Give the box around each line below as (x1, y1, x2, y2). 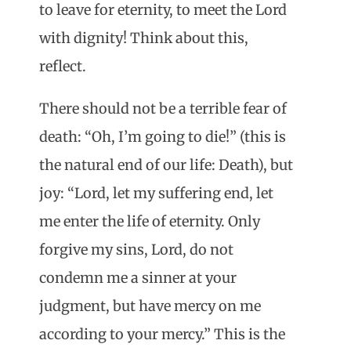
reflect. (39, 57, 86, 76)
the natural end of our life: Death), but (39, 156, 293, 175)
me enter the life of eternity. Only (39, 212, 260, 231)
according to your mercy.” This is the (39, 325, 285, 344)
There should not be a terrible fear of (39, 100, 287, 118)
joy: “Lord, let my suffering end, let (39, 184, 273, 203)
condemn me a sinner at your (39, 269, 237, 288)
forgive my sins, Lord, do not (39, 241, 233, 259)
